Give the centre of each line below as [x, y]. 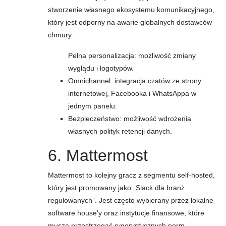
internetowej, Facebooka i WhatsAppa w [132, 93]
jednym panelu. [93, 106]
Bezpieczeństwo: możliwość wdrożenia [130, 119]
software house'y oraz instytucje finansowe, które [126, 213]
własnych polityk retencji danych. [120, 131]
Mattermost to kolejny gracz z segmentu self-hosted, [131, 175]
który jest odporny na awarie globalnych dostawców [130, 22]
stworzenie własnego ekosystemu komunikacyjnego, [131, 10]
